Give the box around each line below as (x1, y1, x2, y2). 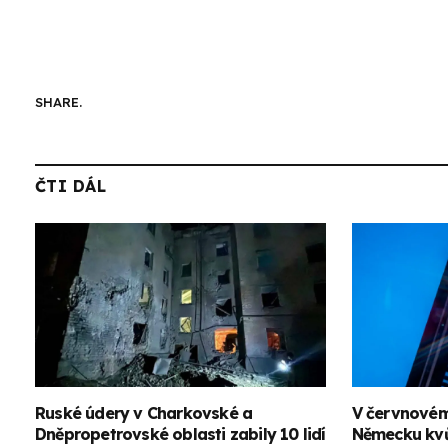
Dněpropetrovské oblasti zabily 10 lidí (35, 423, 326, 444)
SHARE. (35, 93, 82, 110)
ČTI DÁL (35, 176, 107, 197)
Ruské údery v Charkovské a (35, 402, 253, 423)
